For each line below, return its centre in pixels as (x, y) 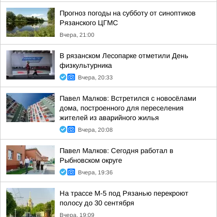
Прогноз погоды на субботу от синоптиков (128, 13)
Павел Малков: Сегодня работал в (116, 151)
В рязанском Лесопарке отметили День (124, 56)
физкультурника (86, 65)
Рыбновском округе (91, 160)
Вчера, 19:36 (95, 172)
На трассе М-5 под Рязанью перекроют (124, 193)
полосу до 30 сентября (97, 203)
